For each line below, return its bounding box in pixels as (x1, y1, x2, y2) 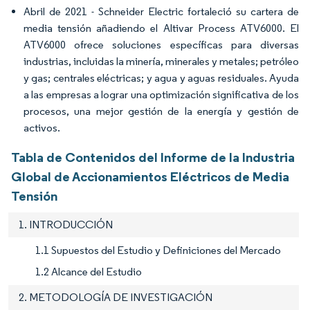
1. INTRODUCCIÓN (19, 217, 113, 231)
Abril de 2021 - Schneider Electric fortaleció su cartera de (24, 4, 299, 18)
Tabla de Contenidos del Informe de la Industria (11, 148, 295, 165)
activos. (24, 120, 60, 134)
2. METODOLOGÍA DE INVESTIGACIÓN (19, 290, 212, 304)
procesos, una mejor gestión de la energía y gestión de (24, 104, 299, 118)
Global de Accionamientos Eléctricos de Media (11, 167, 289, 185)
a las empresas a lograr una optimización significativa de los (24, 87, 299, 101)
